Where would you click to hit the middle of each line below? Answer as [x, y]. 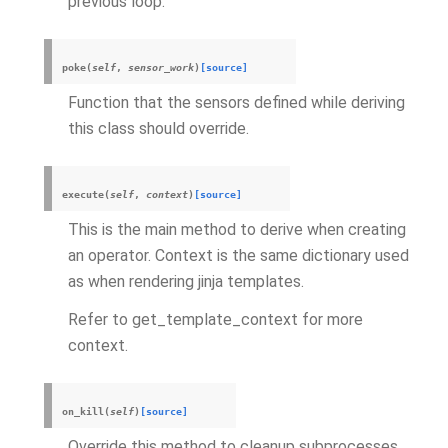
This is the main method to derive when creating [237, 229]
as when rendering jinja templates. [186, 281]
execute [83, 194]
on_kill [83, 411]
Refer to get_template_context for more [215, 319]
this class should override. [158, 128]
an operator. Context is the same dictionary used [238, 255]
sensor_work [161, 67]
